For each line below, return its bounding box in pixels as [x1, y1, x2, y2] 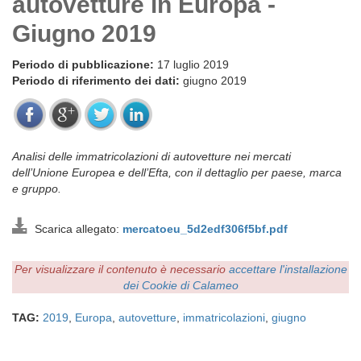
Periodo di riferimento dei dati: [12, 74, 180, 87]
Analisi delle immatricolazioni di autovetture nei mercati [12, 150, 291, 163]
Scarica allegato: [28, 222, 122, 235]
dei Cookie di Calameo [122, 279, 239, 292]
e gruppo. [12, 182, 64, 195]
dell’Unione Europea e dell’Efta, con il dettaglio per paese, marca [12, 166, 342, 179]
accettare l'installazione [228, 263, 347, 276]
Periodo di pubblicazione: [12, 58, 154, 71]
